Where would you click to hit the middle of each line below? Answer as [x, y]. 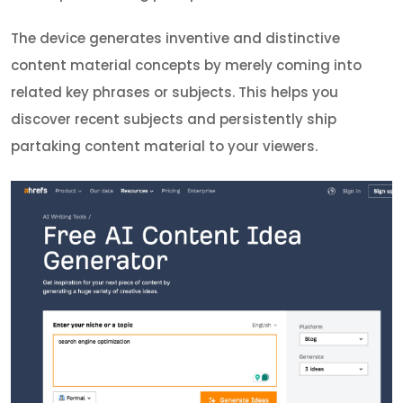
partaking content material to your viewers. [164, 146]
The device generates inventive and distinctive [175, 38]
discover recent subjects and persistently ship [174, 119]
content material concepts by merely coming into [186, 65]
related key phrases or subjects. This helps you [175, 92]
